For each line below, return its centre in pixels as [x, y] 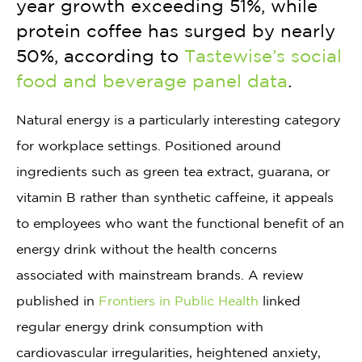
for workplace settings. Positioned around [149, 146]
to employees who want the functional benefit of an [180, 223]
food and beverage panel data [152, 81]
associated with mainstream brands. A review [160, 275]
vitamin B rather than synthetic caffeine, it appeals [175, 198]
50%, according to [100, 56]
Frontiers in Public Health [179, 301]
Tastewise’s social [263, 56]
